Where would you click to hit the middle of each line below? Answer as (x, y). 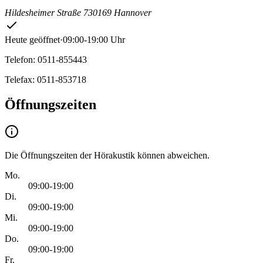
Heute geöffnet (32, 40)
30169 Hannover (120, 13)
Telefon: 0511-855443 (46, 60)
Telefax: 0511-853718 (45, 80)
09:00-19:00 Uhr (94, 40)
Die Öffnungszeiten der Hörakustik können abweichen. (107, 156)
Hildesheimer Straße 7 (46, 13)
